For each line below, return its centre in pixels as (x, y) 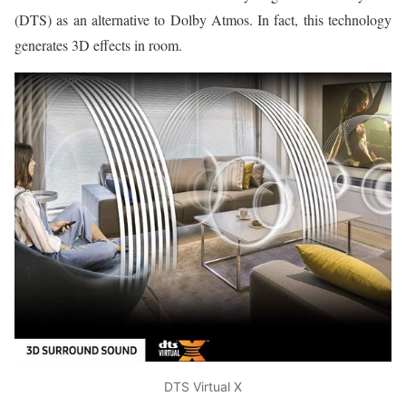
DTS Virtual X (203, 387)
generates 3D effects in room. (98, 45)
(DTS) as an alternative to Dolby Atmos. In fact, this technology (203, 20)
